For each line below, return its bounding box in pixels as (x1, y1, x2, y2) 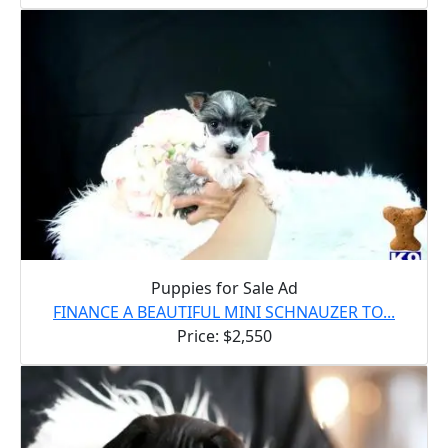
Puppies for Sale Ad (150, 276, 298, 299)
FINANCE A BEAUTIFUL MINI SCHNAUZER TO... (53, 300, 395, 323)
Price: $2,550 (176, 324, 272, 347)
